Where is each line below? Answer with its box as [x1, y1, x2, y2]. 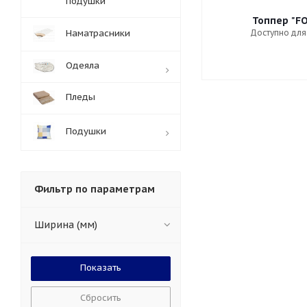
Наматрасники [66, 27, 130, 39]
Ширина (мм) [34, 219, 97, 231]
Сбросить [80, 292, 121, 304]
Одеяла [66, 60, 99, 71]
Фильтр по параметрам [34, 183, 155, 195]
